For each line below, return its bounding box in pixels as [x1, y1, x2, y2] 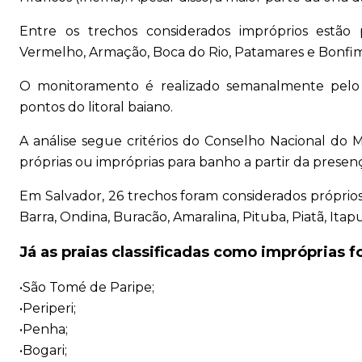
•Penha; [19, 322, 68, 338]
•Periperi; [19, 301, 76, 317]
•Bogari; [19, 343, 67, 359]
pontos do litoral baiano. [19, 99, 176, 116]
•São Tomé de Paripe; [19, 280, 154, 296]
